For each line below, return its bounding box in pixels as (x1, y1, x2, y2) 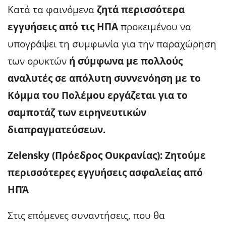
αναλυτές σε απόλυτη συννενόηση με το (8, 71, 201, 85)
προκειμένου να (118, 20, 191, 33)
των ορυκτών (8, 54, 67, 68)
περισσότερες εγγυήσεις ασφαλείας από (8, 165, 203, 179)
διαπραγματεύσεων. (8, 123, 105, 136)
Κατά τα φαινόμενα (8, 3, 94, 16)
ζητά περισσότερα (94, 3, 185, 16)
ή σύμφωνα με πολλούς (67, 54, 183, 68)
